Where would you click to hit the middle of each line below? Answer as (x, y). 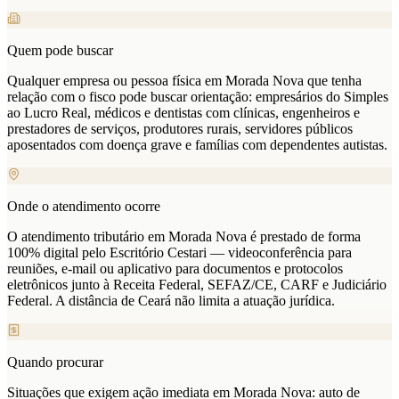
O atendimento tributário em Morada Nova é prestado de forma (184, 237)
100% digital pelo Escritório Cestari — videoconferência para (179, 253)
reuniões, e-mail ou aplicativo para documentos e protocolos (175, 269)
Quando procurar (55, 362)
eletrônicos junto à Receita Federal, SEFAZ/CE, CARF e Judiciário (197, 285)
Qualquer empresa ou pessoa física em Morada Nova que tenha (184, 81)
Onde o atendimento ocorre (84, 207)
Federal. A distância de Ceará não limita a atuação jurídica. (171, 301)
